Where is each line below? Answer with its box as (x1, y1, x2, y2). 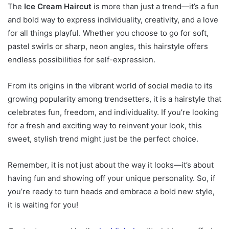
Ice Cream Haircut (24, 2, 91, 12)
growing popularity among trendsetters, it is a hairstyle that (8, 94, 221, 104)
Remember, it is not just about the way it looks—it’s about (8, 160, 214, 170)
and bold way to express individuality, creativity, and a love (8, 15, 218, 25)
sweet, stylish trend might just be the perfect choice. (8, 134, 198, 144)
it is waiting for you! (8, 200, 78, 210)
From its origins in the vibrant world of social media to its (8, 81, 213, 91)
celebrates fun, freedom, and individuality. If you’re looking (8, 107, 219, 118)
